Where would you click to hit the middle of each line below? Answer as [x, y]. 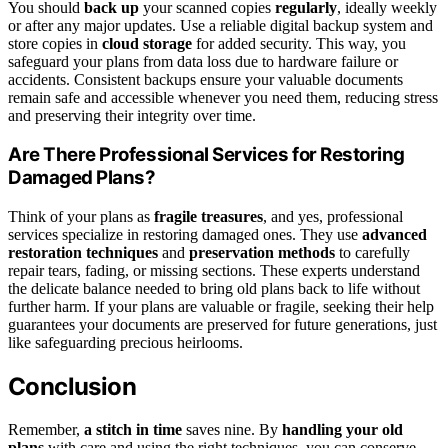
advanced [394, 235]
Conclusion [72, 386]
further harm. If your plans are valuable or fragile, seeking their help [221, 307]
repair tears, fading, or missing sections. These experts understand [214, 271]
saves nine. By [232, 429]
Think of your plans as [81, 217]
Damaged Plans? [82, 178]
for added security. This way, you [299, 43]
